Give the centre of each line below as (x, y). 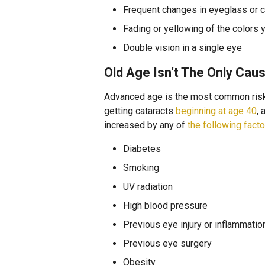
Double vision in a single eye (182, 48)
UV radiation (148, 187)
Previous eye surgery (167, 243)
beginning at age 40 (216, 111)
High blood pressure (165, 206)
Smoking (141, 168)
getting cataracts (140, 111)
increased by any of (146, 125)
